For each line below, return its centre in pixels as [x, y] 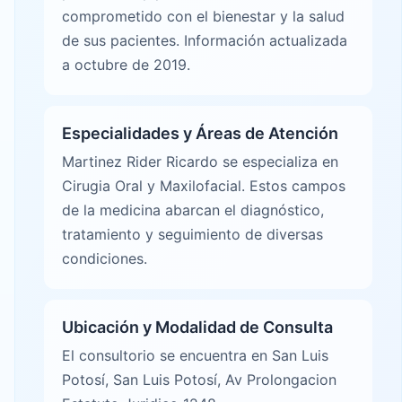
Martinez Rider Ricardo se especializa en [200, 162]
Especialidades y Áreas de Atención [200, 133]
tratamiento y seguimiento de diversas [192, 234]
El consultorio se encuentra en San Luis [195, 355]
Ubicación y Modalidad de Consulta [197, 327]
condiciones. [105, 258]
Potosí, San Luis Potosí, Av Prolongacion [199, 380]
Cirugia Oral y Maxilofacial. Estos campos [204, 186]
